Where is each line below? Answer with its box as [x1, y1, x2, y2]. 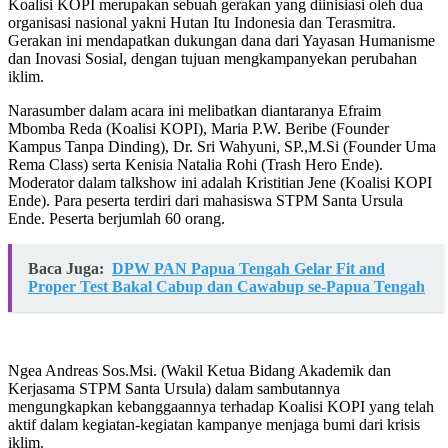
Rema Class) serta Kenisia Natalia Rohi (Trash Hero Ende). [8, 156, 383, 174]
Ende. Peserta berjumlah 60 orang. [8, 210, 225, 228]
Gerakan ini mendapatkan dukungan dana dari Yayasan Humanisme [8, 32, 435, 50]
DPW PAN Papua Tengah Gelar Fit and [112, 260, 385, 278]
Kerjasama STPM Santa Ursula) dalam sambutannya [8, 380, 340, 398]
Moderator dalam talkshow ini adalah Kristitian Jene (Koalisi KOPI [8, 174, 432, 192]
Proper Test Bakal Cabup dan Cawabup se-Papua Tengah [28, 278, 425, 296]
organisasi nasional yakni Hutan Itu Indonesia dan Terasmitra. [8, 14, 396, 32]
